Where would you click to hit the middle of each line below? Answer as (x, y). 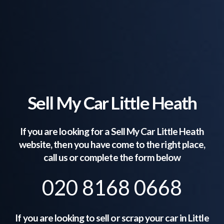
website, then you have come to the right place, (112, 144)
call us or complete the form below (112, 157)
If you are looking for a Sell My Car (88, 131)
